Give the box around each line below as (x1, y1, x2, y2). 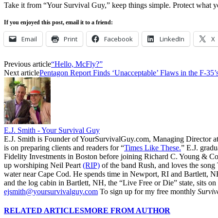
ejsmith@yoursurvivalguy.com (4, 187, 98, 196)
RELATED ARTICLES (4, 206, 84, 215)
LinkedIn (160, 34, 184, 43)
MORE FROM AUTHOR (84, 206, 170, 215)
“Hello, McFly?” (51, 59, 103, 68)
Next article (4, 68, 39, 77)
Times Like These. (124, 143, 181, 152)
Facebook (104, 34, 133, 43)
